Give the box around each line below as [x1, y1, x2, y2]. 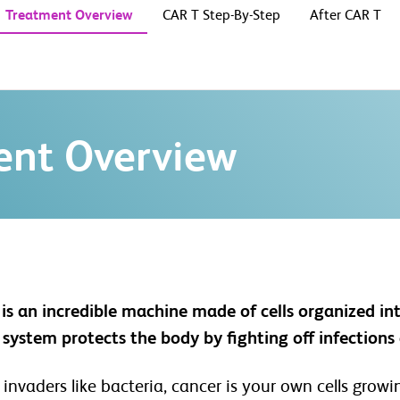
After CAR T [310, 9, 381, 23]
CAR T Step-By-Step [162, 9, 280, 23]
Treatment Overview [5, 9, 133, 23]
